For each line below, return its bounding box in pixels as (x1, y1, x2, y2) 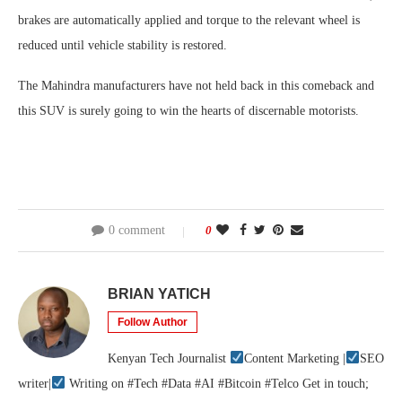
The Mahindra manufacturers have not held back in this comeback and (18, 78, 374, 92)
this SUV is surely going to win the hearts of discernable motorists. (18, 103, 359, 118)
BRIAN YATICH (108, 285, 211, 301)
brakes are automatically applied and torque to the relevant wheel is (18, 13, 360, 27)
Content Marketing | (243, 351, 345, 365)
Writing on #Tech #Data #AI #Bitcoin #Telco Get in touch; (65, 376, 369, 390)
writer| (18, 376, 51, 390)
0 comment (109, 223, 165, 237)
